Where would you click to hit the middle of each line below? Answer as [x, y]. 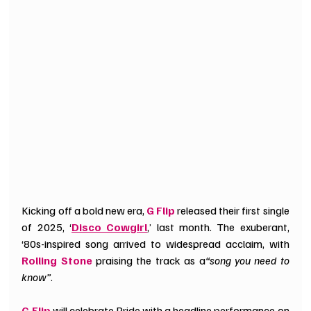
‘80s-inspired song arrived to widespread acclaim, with [155, 243]
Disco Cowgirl [110, 227]
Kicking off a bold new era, [84, 210]
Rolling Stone [57, 260]
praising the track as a [149, 260]
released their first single [232, 210]
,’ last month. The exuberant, [218, 227]
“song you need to [247, 260]
